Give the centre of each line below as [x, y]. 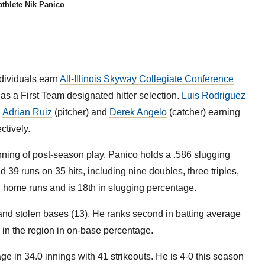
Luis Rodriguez [213, 96]
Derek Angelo [138, 112]
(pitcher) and [80, 112]
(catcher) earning [203, 112]
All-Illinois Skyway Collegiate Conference [146, 79]
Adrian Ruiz [27, 112]
